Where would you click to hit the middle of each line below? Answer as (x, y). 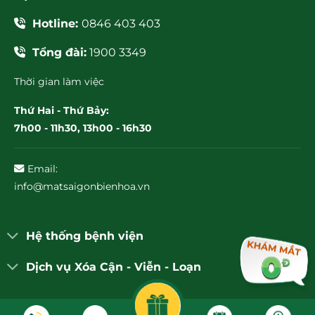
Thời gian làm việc (59, 82)
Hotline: (57, 24)
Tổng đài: (59, 53)
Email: (43, 169)
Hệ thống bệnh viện (84, 236)
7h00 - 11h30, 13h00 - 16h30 (83, 128)
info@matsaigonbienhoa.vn (82, 187)
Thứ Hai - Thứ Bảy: (62, 111)
